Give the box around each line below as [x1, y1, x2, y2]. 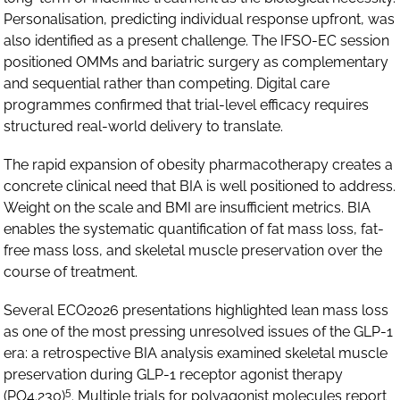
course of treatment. [4, 262, 138, 280]
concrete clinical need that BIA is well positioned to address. [4, 177, 396, 195]
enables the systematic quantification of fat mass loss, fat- [4, 220, 385, 237]
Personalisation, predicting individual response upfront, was [4, 10, 396, 28]
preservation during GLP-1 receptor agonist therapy [4, 366, 344, 384]
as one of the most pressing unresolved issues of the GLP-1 [4, 323, 394, 341]
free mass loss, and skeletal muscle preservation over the [4, 241, 383, 259]
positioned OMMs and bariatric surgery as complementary [4, 53, 389, 71]
